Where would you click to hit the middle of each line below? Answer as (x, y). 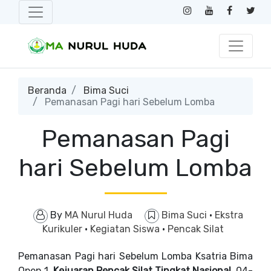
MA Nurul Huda (98, 215)
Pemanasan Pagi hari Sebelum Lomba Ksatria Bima (135, 256)
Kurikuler (64, 229)
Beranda (47, 90)
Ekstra (229, 215)
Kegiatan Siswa (126, 229)
